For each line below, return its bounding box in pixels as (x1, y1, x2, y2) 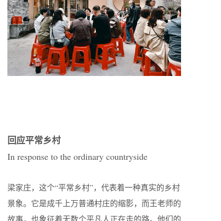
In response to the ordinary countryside (7, 150, 147, 162)
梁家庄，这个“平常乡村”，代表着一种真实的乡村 (7, 182, 180, 192)
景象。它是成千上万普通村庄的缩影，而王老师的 (7, 197, 181, 208)
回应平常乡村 (7, 133, 61, 147)
